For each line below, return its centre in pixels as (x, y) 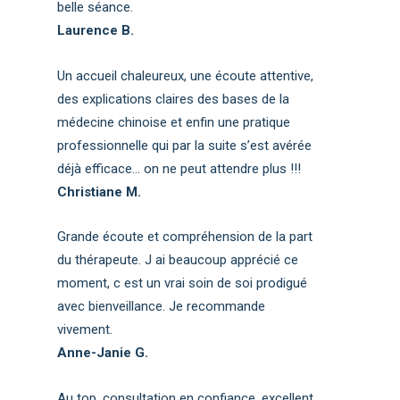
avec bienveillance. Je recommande (162, 306)
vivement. (85, 329)
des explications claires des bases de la (174, 99)
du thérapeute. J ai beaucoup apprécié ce (178, 259)
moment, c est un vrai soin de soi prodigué (183, 283)
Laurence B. (96, 30)
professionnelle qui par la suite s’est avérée (185, 145)
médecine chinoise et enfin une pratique (174, 122)
